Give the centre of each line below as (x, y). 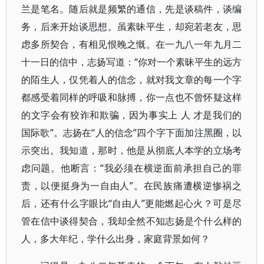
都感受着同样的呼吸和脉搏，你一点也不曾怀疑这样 (132, 97)
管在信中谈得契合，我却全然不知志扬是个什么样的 (132, 221)
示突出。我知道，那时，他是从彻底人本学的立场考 (132, 150)
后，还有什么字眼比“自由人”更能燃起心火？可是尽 (132, 203)
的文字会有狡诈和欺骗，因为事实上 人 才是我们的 (132, 115)
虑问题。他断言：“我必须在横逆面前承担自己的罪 (132, 168)
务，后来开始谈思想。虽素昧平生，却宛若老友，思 (132, 27)
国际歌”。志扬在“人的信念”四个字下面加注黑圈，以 (132, 133)
